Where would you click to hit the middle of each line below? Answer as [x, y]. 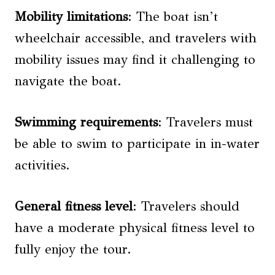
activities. [42, 165]
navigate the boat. [68, 81]
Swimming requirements [86, 122]
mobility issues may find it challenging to [135, 60]
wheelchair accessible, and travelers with [136, 38]
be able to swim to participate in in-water [137, 144]
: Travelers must [205, 122]
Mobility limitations [71, 17]
